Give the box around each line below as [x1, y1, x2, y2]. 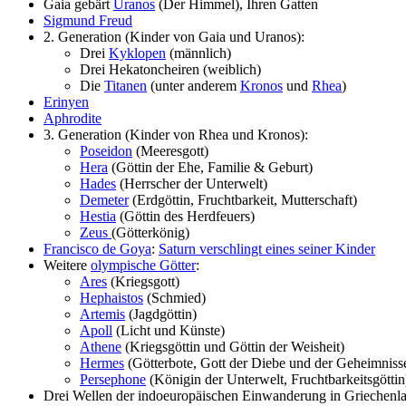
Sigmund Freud [43, 12, 132, 28]
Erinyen [43, 93, 89, 110]
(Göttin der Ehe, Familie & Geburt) [108, 159, 313, 175]
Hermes [80, 354, 124, 371]
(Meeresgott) [132, 142, 208, 159]
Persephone [80, 371, 146, 387]
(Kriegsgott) [107, 273, 179, 289]
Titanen [104, 77, 147, 93]
